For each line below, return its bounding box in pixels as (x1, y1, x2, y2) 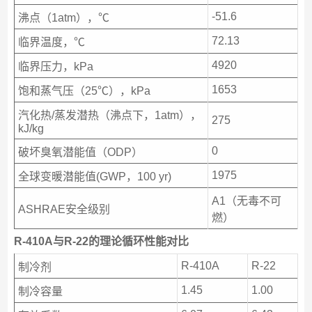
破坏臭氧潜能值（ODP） (17, 146, 143, 158)
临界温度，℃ (17, 36, 85, 48)
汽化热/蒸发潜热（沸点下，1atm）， (17, 109, 201, 121)
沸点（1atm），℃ (17, 12, 109, 24)
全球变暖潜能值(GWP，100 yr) (17, 171, 171, 182)
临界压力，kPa (17, 61, 93, 72)
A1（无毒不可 (211, 195, 281, 207)
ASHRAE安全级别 (17, 203, 110, 215)
